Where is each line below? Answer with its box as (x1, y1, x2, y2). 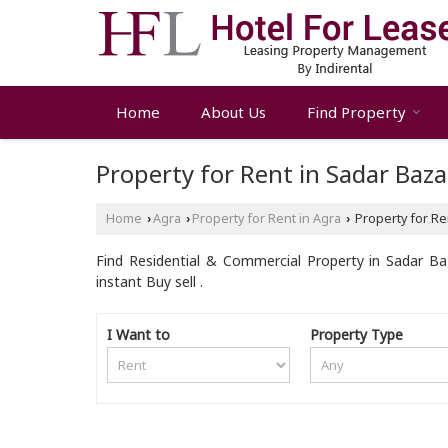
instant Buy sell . (96, 272, 203, 291)
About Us (201, 102, 266, 122)
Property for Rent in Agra (192, 210, 341, 227)
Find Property (307, 102, 406, 122)
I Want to (107, 325, 170, 344)
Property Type (310, 325, 404, 344)
